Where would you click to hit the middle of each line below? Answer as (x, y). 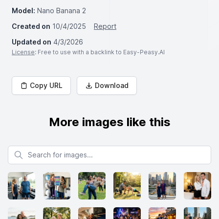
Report (105, 26)
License (23, 52)
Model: (23, 11)
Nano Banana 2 (62, 11)
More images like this (109, 122)
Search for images (37, 150)
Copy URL (46, 85)
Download (112, 85)
